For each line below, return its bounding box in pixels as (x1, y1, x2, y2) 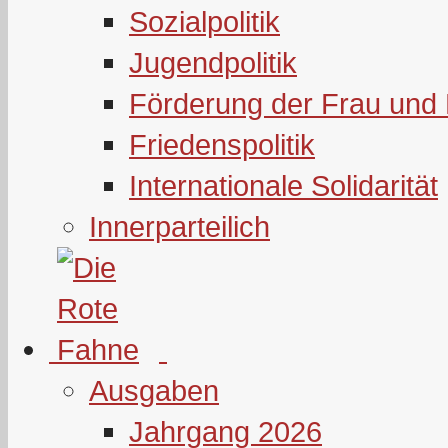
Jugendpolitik (129, 46, 297, 79)
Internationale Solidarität (129, 169, 438, 202)
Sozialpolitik (129, 5, 280, 38)
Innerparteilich (89, 210, 270, 243)
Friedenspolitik (129, 128, 315, 161)
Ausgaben (89, 374, 219, 407)
